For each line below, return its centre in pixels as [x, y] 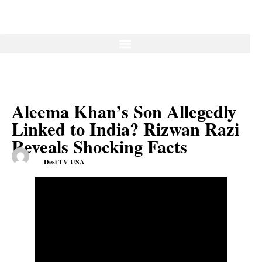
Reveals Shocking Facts [99, 146]
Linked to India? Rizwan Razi [125, 129]
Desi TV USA [64, 162]
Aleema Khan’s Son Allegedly [124, 111]
